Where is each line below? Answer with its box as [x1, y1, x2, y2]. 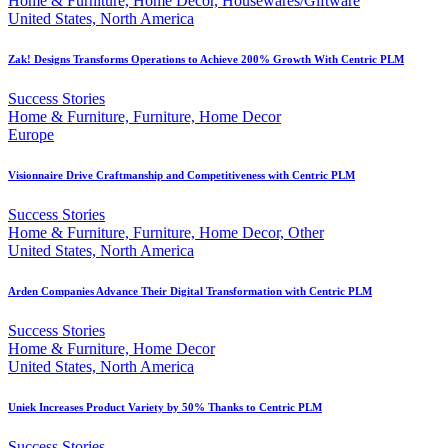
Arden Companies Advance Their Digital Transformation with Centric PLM [8, 284, 372, 297]
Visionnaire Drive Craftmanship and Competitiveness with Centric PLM [8, 168, 355, 181]
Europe [8, 125, 54, 143]
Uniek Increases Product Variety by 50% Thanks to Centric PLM [8, 400, 322, 413]
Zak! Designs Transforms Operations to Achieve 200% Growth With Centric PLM [8, 52, 404, 65]
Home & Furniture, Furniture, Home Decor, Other [8, 223, 324, 241]
